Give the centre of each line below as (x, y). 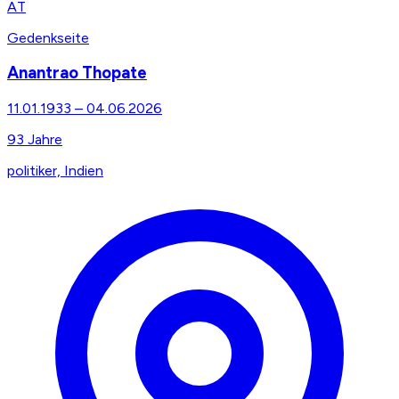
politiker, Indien (55, 171)
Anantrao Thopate (77, 73)
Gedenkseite (48, 37)
